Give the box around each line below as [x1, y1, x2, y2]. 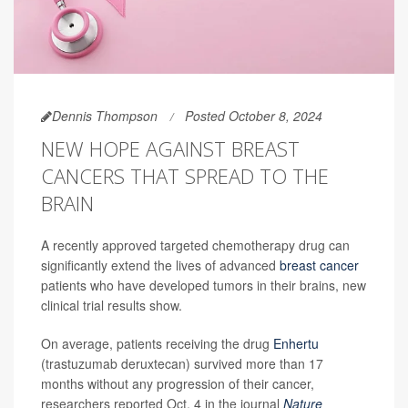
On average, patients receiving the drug [41, 333, 273, 352]
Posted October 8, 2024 [185, 106, 322, 125]
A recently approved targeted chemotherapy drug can [41, 235, 350, 254]
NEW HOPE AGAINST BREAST [41, 134, 300, 162]
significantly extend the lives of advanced [41, 255, 280, 274]
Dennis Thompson [52, 106, 158, 125]
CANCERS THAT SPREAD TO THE [41, 161, 329, 189]
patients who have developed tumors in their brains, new [41, 275, 366, 294]
